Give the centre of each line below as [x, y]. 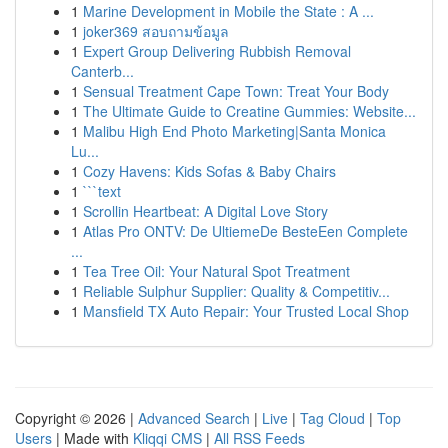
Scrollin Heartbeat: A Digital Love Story [205, 211]
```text [102, 191]
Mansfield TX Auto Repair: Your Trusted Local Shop [246, 311]
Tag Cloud [332, 418]
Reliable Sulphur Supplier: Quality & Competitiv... [236, 291]
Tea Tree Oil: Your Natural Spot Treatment [216, 271]
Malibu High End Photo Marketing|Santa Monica [234, 131]
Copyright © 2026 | [76, 418]
